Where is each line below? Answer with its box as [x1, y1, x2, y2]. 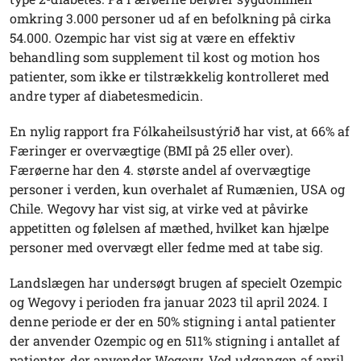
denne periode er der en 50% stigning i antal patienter [10, 313, 336, 330]
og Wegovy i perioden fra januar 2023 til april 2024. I [10, 293, 327, 310]
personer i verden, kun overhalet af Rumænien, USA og [10, 180, 345, 197]
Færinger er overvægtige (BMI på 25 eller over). [10, 142, 293, 159]
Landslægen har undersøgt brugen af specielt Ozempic [10, 274, 342, 291]
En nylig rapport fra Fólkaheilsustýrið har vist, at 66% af [10, 122, 350, 139]
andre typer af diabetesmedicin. [10, 87, 203, 104]
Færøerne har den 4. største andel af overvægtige [10, 161, 310, 178]
